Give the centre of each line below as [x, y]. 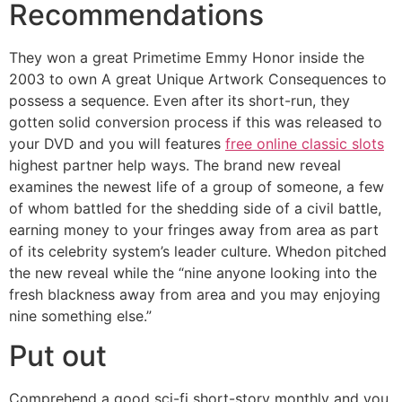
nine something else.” [80, 315]
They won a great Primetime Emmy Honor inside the [187, 57]
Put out [58, 355]
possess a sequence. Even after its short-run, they [179, 100]
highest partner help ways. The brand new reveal [175, 165]
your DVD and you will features [117, 143]
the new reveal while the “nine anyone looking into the [193, 272]
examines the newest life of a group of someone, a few [197, 186]
